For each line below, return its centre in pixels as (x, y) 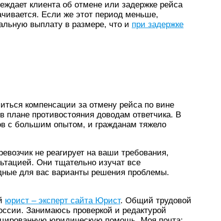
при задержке (158, 24)
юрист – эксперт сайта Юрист (63, 200)
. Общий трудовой (156, 200)
